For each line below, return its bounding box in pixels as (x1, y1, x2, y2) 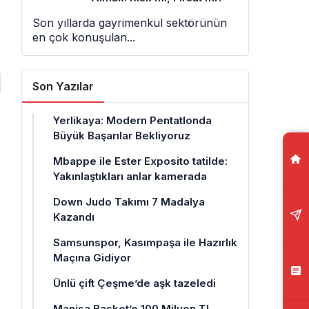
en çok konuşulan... (32, 30, 135, 44)
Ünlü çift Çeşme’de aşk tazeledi (53, 277, 216, 290)
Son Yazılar (32, 79, 94, 93)
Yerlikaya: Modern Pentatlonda (53, 114, 212, 127)
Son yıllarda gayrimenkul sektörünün (32, 16, 227, 30)
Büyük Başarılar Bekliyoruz (53, 129, 190, 142)
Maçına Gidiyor (53, 251, 131, 264)
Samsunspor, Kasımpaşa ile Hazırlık (53, 236, 237, 249)
